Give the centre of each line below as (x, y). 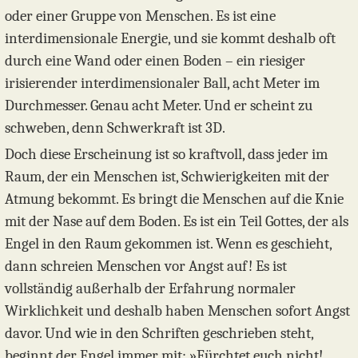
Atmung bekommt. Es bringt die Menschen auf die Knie (174, 199)
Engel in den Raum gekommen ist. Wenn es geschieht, (168, 244)
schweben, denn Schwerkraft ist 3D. (115, 128)
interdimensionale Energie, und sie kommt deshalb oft (170, 39)
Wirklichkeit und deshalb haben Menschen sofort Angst (177, 311)
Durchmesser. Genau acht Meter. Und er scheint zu (159, 106)
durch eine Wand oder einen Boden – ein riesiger (155, 61)
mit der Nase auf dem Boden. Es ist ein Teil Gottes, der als (177, 222)
